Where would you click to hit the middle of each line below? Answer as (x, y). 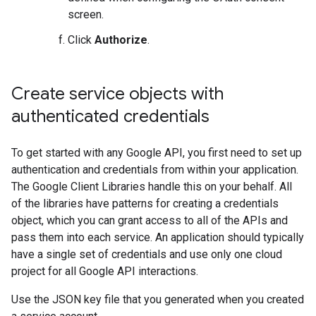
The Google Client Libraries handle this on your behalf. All (152, 186)
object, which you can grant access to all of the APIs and (150, 220)
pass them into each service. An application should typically (158, 237)
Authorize (121, 39)
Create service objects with (117, 93)
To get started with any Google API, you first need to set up (157, 152)
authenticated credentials (110, 116)
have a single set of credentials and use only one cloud (147, 254)
